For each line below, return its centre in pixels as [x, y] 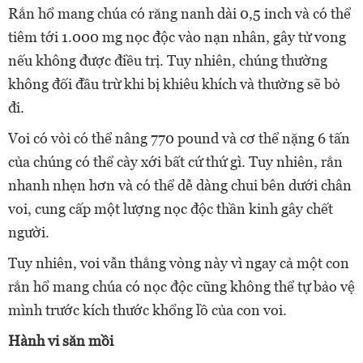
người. [29, 233]
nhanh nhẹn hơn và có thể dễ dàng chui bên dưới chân [180, 186]
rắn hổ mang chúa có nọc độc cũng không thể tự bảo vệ [181, 287]
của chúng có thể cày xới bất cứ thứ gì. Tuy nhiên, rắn [175, 162]
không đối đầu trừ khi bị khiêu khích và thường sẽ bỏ [174, 84]
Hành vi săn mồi [61, 341]
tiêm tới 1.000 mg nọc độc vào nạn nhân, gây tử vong [177, 37]
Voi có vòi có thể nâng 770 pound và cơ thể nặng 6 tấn [179, 139]
